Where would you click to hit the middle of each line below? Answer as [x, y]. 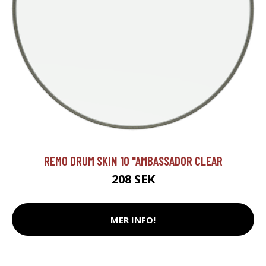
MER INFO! [133, 219]
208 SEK [133, 179]
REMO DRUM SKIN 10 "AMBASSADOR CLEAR [133, 161]
